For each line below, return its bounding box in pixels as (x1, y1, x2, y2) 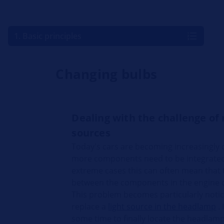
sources (71, 126, 110, 140)
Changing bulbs (55, 65, 157, 83)
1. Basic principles (14, 30, 81, 42)
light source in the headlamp (108, 201, 216, 212)
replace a (71, 201, 108, 212)
